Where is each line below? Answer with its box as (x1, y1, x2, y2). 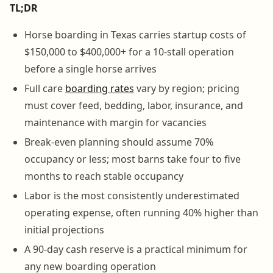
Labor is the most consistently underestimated (24, 188, 239, 202)
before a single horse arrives (24, 62, 157, 76)
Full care (24, 81, 65, 95)
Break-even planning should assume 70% (24, 135, 213, 149)
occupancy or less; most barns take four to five (24, 152, 241, 166)
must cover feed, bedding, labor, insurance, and (24, 98, 243, 112)
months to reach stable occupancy (24, 169, 183, 183)
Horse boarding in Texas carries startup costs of (24, 27, 246, 41)
